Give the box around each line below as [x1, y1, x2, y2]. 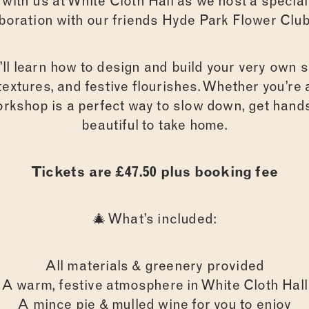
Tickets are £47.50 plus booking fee [31, 163, 278, 180]
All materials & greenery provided [44, 257, 265, 274]
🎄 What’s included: [92, 210, 217, 227]
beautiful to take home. [81, 116, 228, 133]
